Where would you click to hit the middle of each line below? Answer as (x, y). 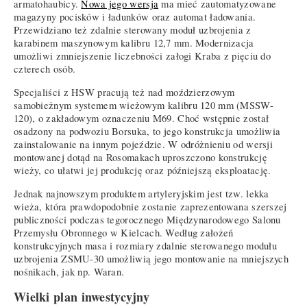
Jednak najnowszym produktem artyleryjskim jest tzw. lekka (142, 193)
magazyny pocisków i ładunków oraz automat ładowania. (135, 17)
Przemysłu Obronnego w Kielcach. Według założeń (124, 232)
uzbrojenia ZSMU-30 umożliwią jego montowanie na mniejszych (151, 258)
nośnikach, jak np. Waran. (69, 271)
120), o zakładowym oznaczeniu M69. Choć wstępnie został (142, 119)
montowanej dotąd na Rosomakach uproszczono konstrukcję (140, 158)
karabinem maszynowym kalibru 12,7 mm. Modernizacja (134, 43)
